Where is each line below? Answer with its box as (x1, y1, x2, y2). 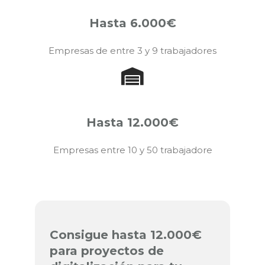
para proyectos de (50, 244, 164, 258)
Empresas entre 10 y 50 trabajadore (53, 144, 212, 156)
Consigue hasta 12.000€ (50, 228, 202, 243)
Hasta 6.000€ (89, 15, 176, 30)
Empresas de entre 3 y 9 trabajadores (49, 44, 216, 56)
